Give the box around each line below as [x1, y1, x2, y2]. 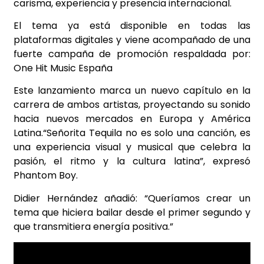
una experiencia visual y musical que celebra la [14, 140, 250, 154]
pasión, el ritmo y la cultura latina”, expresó [14, 154, 250, 169]
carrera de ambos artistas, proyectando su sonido [14, 98, 250, 112]
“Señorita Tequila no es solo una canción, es [43, 126, 250, 140]
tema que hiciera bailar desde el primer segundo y [14, 205, 250, 219]
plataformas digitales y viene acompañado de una [14, 33, 250, 47]
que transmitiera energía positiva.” [14, 219, 173, 233]
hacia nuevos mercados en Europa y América [14, 112, 250, 126]
